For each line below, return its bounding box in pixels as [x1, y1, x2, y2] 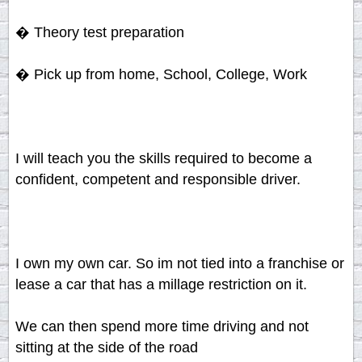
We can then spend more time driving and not [15, 318, 309, 335]
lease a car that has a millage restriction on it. [15, 276, 307, 293]
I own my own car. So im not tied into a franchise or [15, 255, 344, 272]
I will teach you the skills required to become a [15, 150, 312, 167]
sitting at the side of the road [15, 339, 198, 356]
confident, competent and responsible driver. [15, 171, 301, 188]
